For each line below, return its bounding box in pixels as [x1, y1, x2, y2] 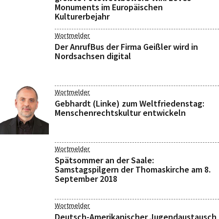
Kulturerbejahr [55, 11, 109, 22]
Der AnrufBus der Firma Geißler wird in [55, 41, 198, 52]
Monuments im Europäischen [55, 1, 163, 13]
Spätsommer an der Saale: [55, 154, 154, 166]
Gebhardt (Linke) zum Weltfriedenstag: [55, 98, 204, 109]
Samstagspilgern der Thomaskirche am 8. [55, 164, 211, 175]
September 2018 [55, 173, 117, 184]
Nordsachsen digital [55, 50, 131, 62]
